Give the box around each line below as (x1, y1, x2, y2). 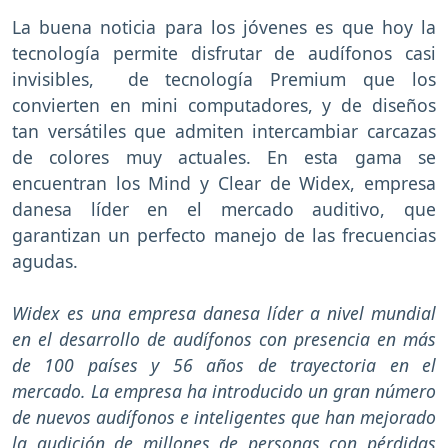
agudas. (12, 249, 78, 274)
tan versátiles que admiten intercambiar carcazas (12, 119, 436, 144)
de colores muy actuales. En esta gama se (12, 145, 436, 170)
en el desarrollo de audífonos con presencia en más (12, 327, 436, 352)
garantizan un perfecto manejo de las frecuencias (12, 223, 436, 248)
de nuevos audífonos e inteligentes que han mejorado (12, 405, 436, 430)
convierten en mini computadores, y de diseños (12, 93, 436, 118)
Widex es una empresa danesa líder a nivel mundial (12, 301, 436, 326)
